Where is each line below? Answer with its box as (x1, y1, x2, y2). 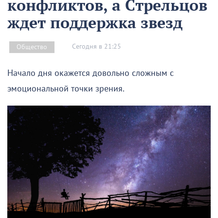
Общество (17, 42, 47, 51)
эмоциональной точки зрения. (7, 83, 125, 94)
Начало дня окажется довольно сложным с (7, 68, 174, 78)
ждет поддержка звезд (7, 12, 182, 33)
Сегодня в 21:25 (72, 42, 121, 51)
